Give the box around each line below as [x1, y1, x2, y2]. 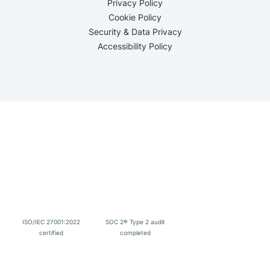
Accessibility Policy [98, 40, 172, 51]
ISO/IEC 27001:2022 [22, 218, 81, 226]
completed [119, 229, 151, 237]
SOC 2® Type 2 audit [105, 218, 165, 226]
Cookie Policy [108, 11, 162, 22]
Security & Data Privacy [88, 26, 182, 37]
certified [39, 229, 64, 237]
